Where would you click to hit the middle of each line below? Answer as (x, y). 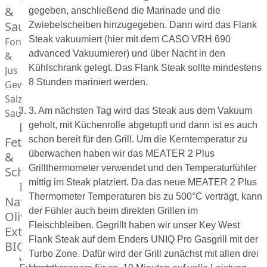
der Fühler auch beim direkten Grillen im (113, 211)
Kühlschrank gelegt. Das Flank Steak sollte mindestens (145, 68)
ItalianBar (46, 187)
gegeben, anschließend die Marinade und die (125, 10)
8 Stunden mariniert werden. (88, 82)
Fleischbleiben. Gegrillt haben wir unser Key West (134, 225)
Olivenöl (27, 217)
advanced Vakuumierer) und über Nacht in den (127, 53)
